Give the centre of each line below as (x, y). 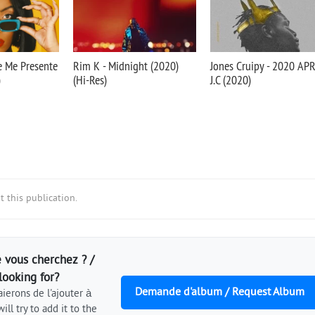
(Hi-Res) (90, 80)
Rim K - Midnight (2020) (126, 66)
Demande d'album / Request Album (220, 292)
